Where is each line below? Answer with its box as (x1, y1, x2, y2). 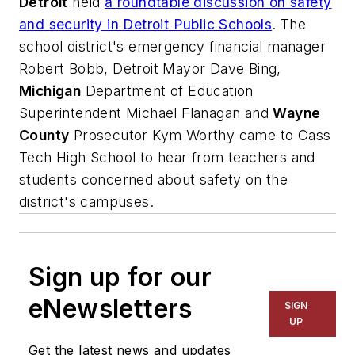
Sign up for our (29, 261, 212, 292)
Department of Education (81, 82, 254, 99)
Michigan (19, 82, 82, 99)
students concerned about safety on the (19, 170, 288, 188)
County (19, 126, 70, 143)
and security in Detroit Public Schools (19, 15, 273, 32)
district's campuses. (19, 193, 154, 210)
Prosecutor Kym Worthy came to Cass (69, 126, 331, 143)
